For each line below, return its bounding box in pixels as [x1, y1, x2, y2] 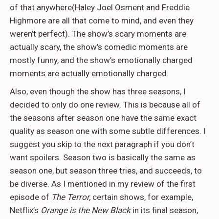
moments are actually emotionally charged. [10, 68, 169, 79]
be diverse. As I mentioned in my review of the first [10, 179, 196, 189]
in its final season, [131, 205, 198, 216]
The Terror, [51, 192, 90, 202]
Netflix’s [10, 205, 41, 216]
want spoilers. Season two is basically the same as [10, 153, 196, 163]
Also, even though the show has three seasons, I [10, 87, 186, 97]
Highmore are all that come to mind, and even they [10, 16, 194, 26]
